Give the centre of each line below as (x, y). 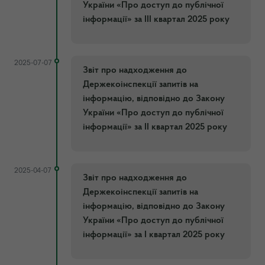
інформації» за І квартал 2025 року (154, 235)
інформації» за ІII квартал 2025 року (156, 19)
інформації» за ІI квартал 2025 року (155, 127)
